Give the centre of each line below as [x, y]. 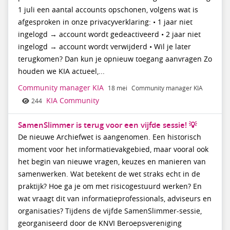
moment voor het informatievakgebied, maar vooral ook [113, 149]
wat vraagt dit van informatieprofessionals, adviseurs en [114, 198]
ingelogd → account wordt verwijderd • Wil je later [104, 47]
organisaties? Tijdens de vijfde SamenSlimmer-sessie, [110, 211]
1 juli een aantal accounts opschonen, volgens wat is [108, 10]
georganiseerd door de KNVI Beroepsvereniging [100, 223]
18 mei [117, 88]
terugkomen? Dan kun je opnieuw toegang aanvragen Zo [115, 59]
